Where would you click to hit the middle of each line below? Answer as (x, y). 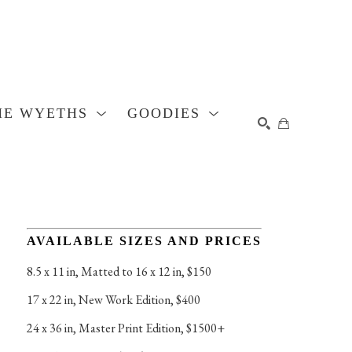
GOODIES (167, 114)
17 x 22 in (49, 299)
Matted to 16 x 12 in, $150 (146, 271)
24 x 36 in (49, 328)
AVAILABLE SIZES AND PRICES (144, 240)
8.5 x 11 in (51, 271)
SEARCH (260, 206)
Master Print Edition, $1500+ (151, 328)
